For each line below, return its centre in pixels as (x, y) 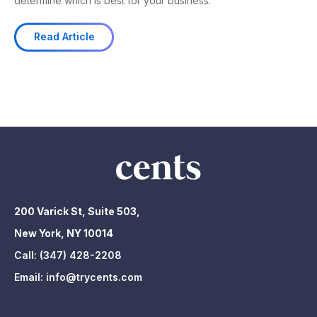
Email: (30, 277)
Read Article (64, 37)
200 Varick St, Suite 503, (77, 211)
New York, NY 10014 (64, 233)
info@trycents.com (94, 277)
